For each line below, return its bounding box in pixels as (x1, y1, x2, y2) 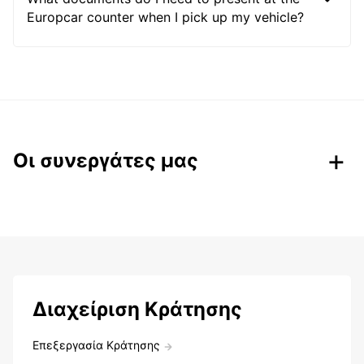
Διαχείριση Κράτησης (32, 297, 242, 321)
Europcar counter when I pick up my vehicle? (27, 8, 304, 25)
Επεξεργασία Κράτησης (32, 337, 160, 352)
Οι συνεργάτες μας (13, 148, 198, 172)
